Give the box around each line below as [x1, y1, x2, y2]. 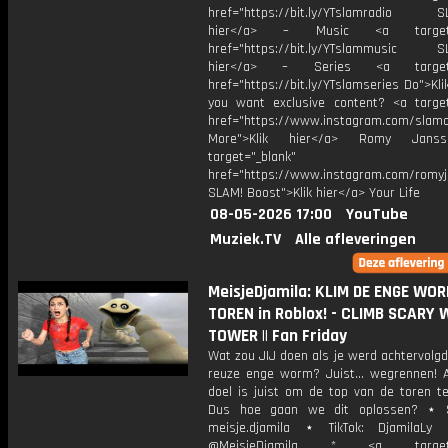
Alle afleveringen [295, 229, 416, 250]
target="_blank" [208, 148, 296, 166]
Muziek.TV [210, 229, 281, 250]
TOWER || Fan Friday [208, 325, 347, 347]
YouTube [346, 204, 408, 225]
